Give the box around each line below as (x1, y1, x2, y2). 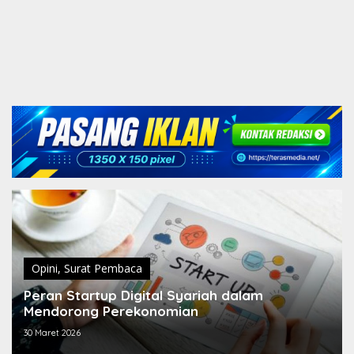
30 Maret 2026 (24, 327, 81, 339)
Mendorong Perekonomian (24, 303, 198, 320)
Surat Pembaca (64, 261, 142, 277)
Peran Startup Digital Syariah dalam (24, 287, 263, 304)
